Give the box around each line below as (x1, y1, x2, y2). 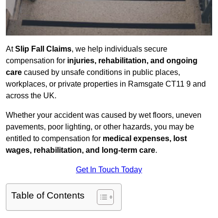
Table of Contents (11, 190, 85, 201)
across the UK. (6, 91, 56, 100)
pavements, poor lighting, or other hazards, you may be (6, 123, 194, 131)
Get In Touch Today (76, 165, 142, 174)
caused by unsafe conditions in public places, (22, 68, 180, 77)
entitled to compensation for (6, 134, 103, 143)
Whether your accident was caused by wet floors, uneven (6, 111, 201, 120)
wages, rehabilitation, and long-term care (6, 146, 155, 155)
